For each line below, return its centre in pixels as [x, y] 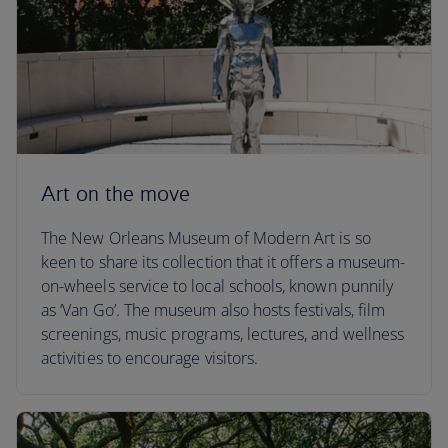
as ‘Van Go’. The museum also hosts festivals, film [213, 310]
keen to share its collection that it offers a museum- [223, 262]
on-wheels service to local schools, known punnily [217, 286]
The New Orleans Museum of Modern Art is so [206, 238]
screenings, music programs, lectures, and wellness [223, 334]
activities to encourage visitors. [150, 358]
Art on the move [116, 193]
